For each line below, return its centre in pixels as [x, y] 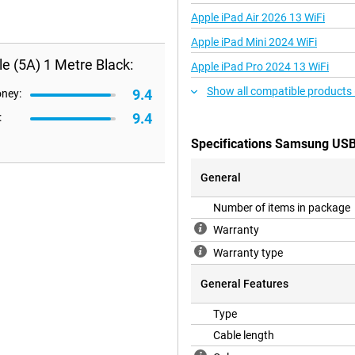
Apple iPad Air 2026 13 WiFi [258, 18]
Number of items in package [282, 208]
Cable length [244, 336]
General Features [244, 284]
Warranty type [248, 253]
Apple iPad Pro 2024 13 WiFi [260, 67]
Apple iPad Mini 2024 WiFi [254, 42]
